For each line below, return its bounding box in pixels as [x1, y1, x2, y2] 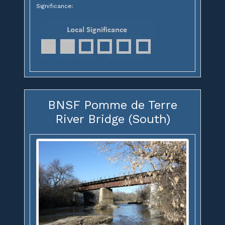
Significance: [36, 3, 73, 10]
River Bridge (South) [55, 112, 170, 127]
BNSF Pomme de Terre [48, 98, 177, 113]
